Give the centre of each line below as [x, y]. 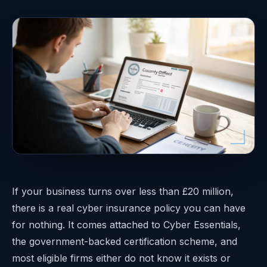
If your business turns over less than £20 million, [123, 192]
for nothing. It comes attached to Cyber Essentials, [126, 225]
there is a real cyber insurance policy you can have [129, 208]
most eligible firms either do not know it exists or [121, 258]
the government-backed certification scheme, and [125, 242]
